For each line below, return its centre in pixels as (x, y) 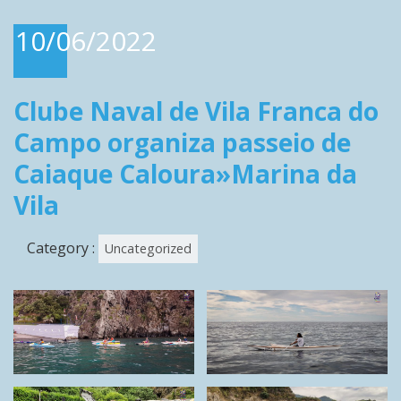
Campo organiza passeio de (182, 143)
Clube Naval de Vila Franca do (196, 111)
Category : (63, 248)
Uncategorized (148, 249)
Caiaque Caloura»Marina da (185, 174)
